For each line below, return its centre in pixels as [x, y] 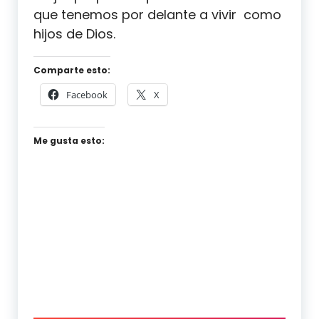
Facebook [87, 94]
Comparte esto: [72, 70]
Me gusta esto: [69, 140]
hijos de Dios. [74, 33]
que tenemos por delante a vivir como [157, 14]
